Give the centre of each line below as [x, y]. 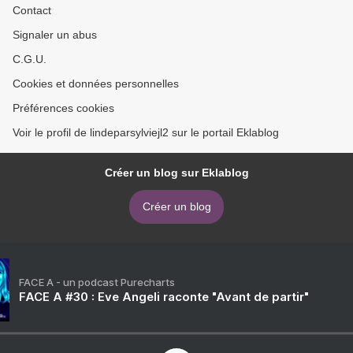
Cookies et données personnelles [96, 84]
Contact [32, 11]
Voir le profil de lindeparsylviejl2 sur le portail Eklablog [146, 133]
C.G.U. [30, 59]
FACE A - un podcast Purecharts [97, 282]
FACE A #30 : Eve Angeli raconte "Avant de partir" [164, 297]
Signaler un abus [55, 35]
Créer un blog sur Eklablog [176, 173]
